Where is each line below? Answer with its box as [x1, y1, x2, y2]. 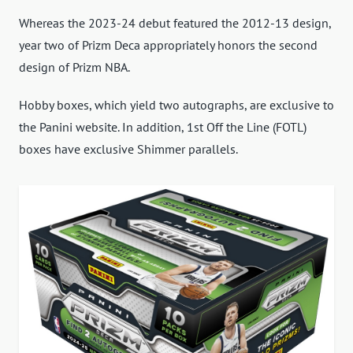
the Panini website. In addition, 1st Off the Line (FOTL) [19, 119, 307, 136]
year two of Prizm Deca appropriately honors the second [19, 37, 318, 54]
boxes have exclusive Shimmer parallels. [19, 141, 238, 158]
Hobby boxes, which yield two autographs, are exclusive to [19, 97, 334, 113]
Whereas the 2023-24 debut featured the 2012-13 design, [19, 15, 331, 32]
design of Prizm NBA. [19, 59, 130, 76]
